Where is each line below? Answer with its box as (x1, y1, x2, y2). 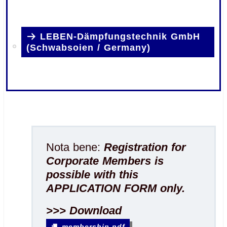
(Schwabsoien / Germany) (26, 43, 151, 53)
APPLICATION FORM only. (46, 182, 185, 195)
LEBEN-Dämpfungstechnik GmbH (40, 31, 201, 42)
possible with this (46, 168, 139, 181)
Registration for (104, 141, 186, 154)
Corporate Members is (46, 155, 164, 168)
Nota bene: (46, 141, 104, 154)
